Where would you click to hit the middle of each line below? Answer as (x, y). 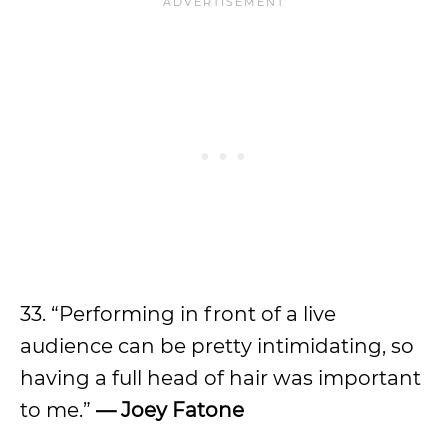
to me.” (58, 410)
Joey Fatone (182, 410)
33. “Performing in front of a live (178, 314)
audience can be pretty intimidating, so (217, 346)
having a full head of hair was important (220, 378)
